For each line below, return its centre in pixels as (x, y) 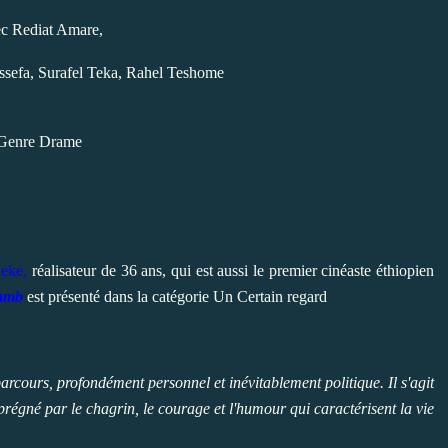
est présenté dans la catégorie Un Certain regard (175, 296)
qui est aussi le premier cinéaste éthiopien (302, 270)
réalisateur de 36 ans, (99, 270)
